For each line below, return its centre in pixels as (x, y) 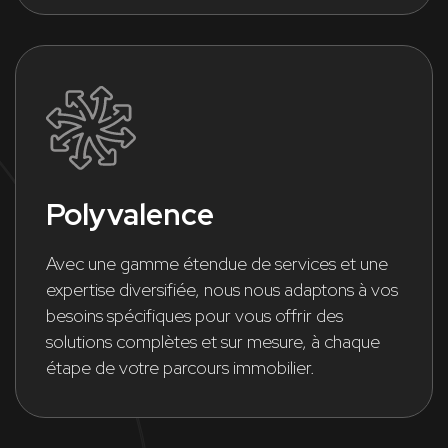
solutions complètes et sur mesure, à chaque (213, 341)
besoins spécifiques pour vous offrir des (194, 315)
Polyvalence (130, 213)
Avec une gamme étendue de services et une (217, 263)
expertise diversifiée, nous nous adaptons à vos (222, 289)
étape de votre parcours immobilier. (180, 367)
